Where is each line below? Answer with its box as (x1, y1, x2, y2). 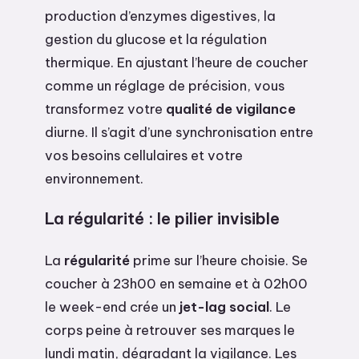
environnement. (45, 169, 143, 187)
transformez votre (45, 99, 166, 117)
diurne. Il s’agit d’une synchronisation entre (45, 123, 313, 140)
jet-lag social (179, 298, 269, 316)
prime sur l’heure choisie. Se (130, 252, 308, 269)
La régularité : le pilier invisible (45, 208, 280, 229)
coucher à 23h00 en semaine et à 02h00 (45, 275, 308, 292)
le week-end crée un (45, 298, 179, 316)
